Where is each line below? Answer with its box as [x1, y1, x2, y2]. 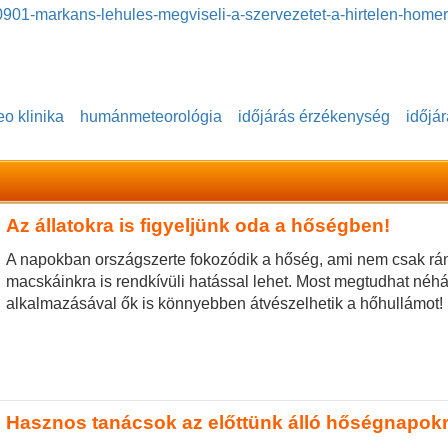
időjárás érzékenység [238, 108, 390, 126]
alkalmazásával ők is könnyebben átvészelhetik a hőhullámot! [5, 294, 443, 312]
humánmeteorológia [80, 108, 222, 126]
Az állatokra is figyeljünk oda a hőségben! [5, 215, 390, 237]
